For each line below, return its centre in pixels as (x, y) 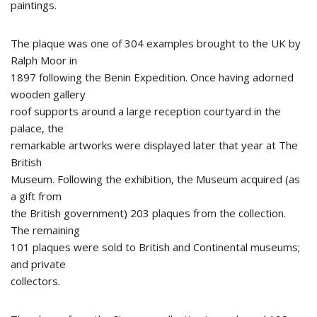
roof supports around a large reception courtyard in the (146, 111)
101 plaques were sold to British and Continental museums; (155, 247)
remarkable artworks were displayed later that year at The (154, 145)
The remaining (45, 230)
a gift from (36, 196)
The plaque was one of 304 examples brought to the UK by (156, 43)
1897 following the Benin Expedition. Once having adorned (152, 77)
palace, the (37, 128)
